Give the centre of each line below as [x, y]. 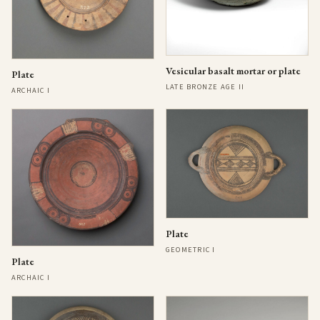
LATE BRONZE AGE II [205, 86]
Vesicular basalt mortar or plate [233, 70]
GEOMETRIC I [191, 249]
